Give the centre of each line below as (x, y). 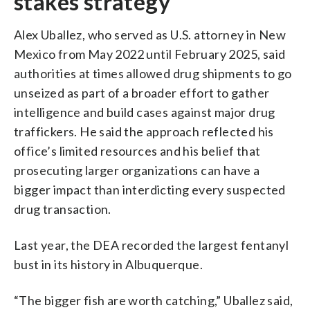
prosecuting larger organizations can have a (137, 170)
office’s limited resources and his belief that (137, 151)
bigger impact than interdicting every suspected (150, 189)
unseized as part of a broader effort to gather (142, 92)
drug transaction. (63, 209)
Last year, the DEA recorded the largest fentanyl (152, 245)
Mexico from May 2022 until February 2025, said (150, 54)
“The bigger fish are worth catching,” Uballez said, (154, 300)
